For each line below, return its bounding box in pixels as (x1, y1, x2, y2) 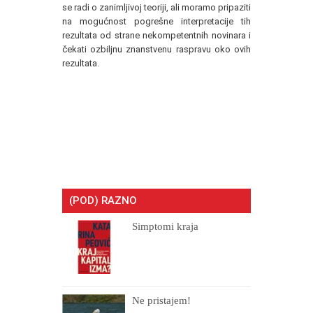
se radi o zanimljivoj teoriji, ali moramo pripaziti (62, 2, 251, 13)
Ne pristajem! (132, 295, 191, 307)
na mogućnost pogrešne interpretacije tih (62, 16, 251, 27)
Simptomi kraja (132, 221, 198, 233)
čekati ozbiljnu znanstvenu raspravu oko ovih (62, 44, 251, 55)
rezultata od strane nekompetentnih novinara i (62, 30, 251, 41)
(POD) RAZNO (69, 194, 137, 208)
